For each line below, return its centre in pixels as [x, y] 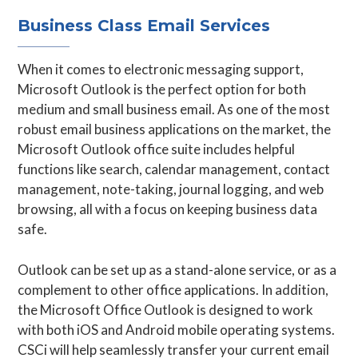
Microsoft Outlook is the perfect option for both [162, 89]
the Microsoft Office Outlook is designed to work [166, 310]
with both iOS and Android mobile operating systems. [177, 330]
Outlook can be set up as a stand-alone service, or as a [177, 270]
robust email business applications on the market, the [175, 129]
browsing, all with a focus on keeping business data [168, 209]
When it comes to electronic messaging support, [161, 69]
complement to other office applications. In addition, [173, 290]
